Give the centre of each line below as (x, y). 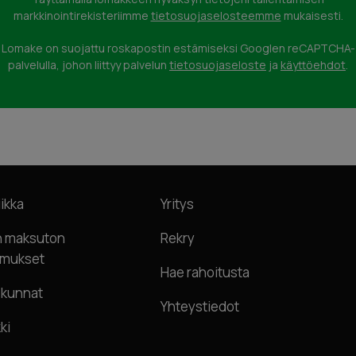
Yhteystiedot (200, 306)
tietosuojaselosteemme (216, 15)
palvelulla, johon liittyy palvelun (89, 64)
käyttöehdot (313, 64)
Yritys (177, 203)
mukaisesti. (312, 15)
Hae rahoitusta (205, 272)
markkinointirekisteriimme (82, 15)
